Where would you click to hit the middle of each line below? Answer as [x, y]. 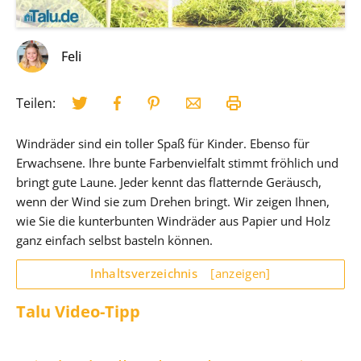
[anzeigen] [241, 273]
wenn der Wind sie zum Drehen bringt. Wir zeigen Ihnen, [173, 201]
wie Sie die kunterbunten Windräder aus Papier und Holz [173, 220]
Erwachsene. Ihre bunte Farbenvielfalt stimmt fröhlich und [177, 162]
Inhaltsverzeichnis [146, 273]
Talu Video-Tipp [78, 311]
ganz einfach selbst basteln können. [114, 240]
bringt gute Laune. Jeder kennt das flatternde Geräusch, [169, 182]
